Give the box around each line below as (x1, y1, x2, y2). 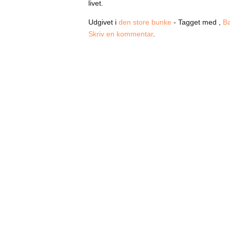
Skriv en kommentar (88, 30, 153, 38)
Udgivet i (88, 18, 119, 26)
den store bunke (119, 18, 171, 26)
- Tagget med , (171, 18, 223, 26)
